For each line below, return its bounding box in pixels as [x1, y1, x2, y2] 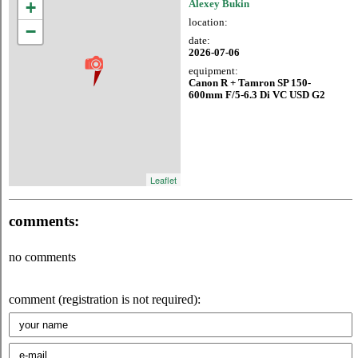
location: [189, 16, 228, 28]
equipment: [189, 65, 238, 77]
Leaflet [150, 173, 177, 186]
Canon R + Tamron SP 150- [189, 77, 311, 89]
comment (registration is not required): [9, 292, 201, 306]
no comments [9, 249, 76, 264]
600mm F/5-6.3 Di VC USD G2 [189, 89, 325, 101]
